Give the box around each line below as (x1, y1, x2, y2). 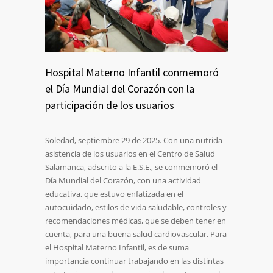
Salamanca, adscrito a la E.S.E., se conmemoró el (45, 161, 218, 173)
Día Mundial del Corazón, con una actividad (45, 175, 201, 186)
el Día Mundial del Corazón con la (45, 82, 194, 96)
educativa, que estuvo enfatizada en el (45, 188, 183, 200)
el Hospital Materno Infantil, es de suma (45, 242, 189, 253)
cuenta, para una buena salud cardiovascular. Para (45, 229, 227, 240)
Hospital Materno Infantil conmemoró (45, 65, 219, 80)
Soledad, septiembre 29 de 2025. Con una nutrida (45, 135, 222, 146)
